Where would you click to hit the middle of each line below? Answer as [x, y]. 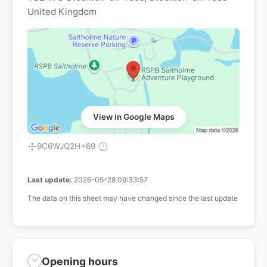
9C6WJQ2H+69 [66, 146]
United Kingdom [62, 12]
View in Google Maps [133, 117]
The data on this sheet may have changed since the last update [133, 198]
